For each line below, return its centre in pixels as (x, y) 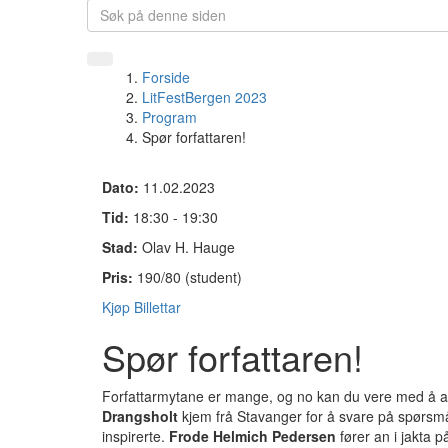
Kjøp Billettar (141, 307)
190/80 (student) (189, 277)
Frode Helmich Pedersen (252, 436)
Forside (166, 77)
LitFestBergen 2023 (204, 97)
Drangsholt (140, 416)
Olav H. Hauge (188, 247)
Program (169, 117)
